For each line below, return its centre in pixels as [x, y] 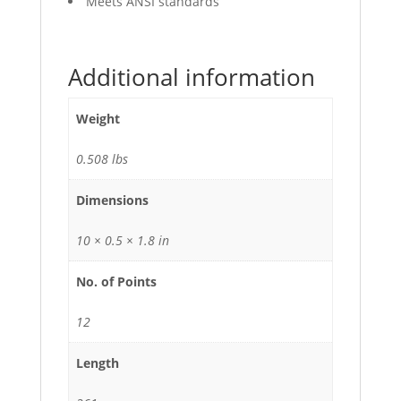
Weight [98, 119]
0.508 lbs [102, 159]
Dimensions [112, 200]
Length [98, 363]
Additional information [191, 77]
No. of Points [116, 282]
